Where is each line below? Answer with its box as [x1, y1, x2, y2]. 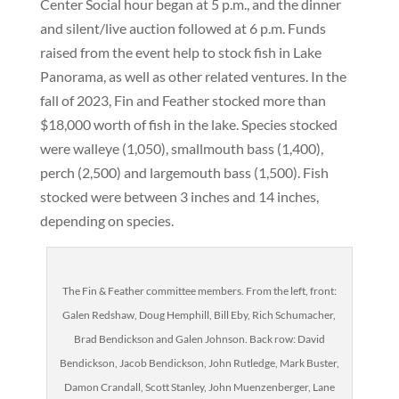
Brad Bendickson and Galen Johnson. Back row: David [73, 332, 325, 346]
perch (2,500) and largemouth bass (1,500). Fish [39, 164, 329, 181]
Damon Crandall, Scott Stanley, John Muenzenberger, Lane [63, 380, 335, 394]
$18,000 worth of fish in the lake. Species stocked [39, 116, 338, 133]
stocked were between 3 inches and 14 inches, [39, 188, 319, 205]
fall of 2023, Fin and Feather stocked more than [39, 92, 326, 109]
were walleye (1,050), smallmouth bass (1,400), [39, 140, 323, 157]
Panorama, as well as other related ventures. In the [39, 68, 346, 85]
